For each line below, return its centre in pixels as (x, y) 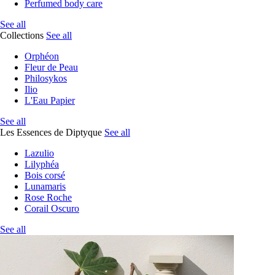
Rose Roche (48, 197)
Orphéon (42, 56)
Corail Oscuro (52, 208)
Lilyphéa (42, 164)
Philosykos (46, 78)
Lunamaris (45, 186)
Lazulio (39, 153)
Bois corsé (45, 175)
